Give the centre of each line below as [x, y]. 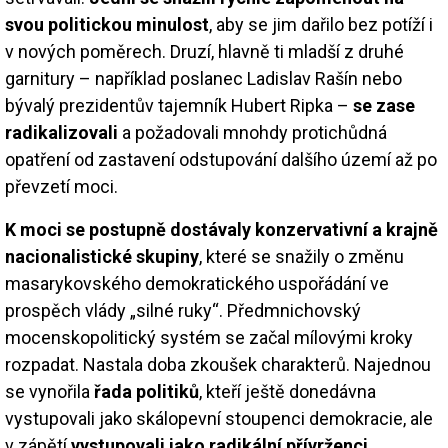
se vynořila [49, 391]
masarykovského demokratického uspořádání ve [197, 283]
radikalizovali [61, 132]
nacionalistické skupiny [102, 256]
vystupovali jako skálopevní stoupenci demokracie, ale [219, 418]
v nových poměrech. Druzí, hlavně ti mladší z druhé [204, 51]
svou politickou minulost [107, 24]
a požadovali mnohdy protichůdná [252, 132]
